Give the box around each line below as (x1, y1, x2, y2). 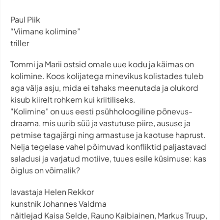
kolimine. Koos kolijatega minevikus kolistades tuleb (10, 71, 204, 82)
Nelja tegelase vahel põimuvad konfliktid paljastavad (10, 141, 206, 152)
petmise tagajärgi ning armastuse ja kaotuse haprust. (10, 130, 206, 140)
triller (10, 38, 29, 49)
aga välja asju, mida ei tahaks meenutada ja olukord (10, 82, 198, 93)
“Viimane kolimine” (10, 26, 81, 37)
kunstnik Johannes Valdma (10, 198, 107, 209)
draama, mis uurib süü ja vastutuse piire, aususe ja (10, 118, 191, 129)
